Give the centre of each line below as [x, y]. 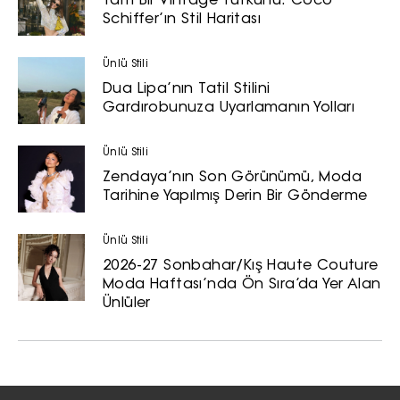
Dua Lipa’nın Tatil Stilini [187, 89]
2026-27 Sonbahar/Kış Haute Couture [241, 266]
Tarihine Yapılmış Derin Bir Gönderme [235, 196]
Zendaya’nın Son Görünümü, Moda [232, 177]
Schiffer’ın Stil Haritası [182, 19]
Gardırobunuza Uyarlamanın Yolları [229, 108]
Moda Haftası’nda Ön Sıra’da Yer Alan [242, 284]
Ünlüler [127, 303]
